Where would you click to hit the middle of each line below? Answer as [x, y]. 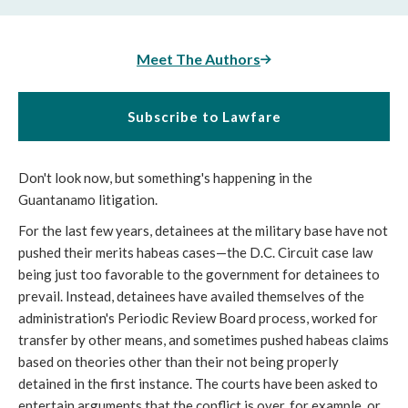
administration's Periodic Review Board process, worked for [198, 318]
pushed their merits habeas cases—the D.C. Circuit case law [195, 252]
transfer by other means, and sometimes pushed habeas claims [204, 340]
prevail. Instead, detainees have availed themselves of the [191, 296]
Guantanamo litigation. [88, 199]
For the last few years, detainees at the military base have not [203, 230]
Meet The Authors [199, 59]
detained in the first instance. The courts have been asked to [198, 383]
